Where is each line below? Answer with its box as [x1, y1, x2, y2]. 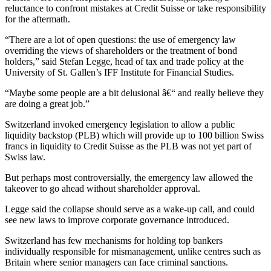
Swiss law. [5, 151, 45, 162]
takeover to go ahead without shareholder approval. [5, 183, 200, 194]
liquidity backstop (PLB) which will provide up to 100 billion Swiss [5, 129, 264, 140]
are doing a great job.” [5, 98, 90, 109]
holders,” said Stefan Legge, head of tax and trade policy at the [5, 56, 244, 67]
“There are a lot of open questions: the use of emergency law [5, 34, 236, 45]
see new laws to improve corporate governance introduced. [5, 214, 229, 225]
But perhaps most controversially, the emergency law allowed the [5, 172, 253, 183]
